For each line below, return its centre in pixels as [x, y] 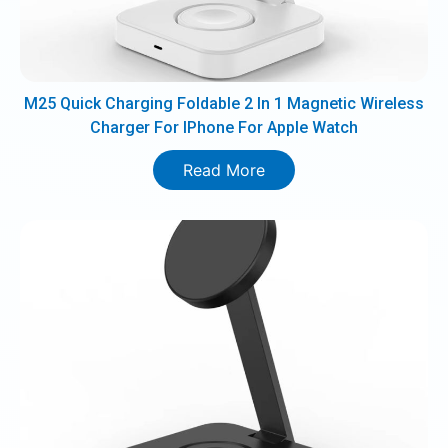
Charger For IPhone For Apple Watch [224, 127]
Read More [224, 170]
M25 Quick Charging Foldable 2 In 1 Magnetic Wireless [224, 103]
